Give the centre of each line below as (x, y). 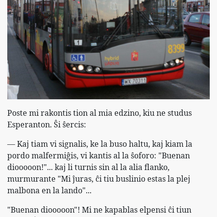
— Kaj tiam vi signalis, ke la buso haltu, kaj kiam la (100, 144)
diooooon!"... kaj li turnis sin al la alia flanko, (88, 167)
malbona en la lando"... (49, 191)
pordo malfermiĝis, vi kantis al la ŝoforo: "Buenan (99, 156)
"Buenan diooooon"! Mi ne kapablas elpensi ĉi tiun (99, 210)
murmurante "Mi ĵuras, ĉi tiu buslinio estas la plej (99, 179)
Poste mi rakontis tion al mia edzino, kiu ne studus (100, 113)
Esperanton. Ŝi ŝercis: (47, 125)
